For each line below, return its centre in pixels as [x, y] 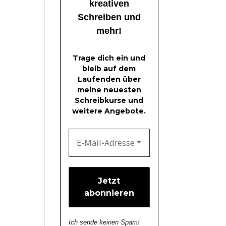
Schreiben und [109, 17]
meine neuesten [109, 90]
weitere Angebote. [109, 111]
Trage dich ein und [109, 58]
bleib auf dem [109, 69]
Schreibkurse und [109, 101]
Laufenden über [109, 79]
